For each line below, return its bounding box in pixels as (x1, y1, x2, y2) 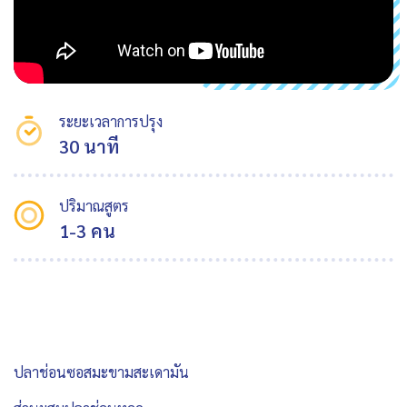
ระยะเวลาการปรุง (59, 112, 163, 132)
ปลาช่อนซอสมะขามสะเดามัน (14, 362, 200, 382)
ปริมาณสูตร (59, 196, 129, 216)
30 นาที (59, 134, 119, 159)
